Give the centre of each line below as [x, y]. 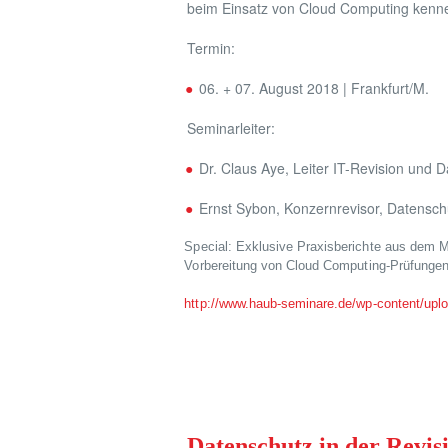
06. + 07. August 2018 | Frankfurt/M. [314, 88]
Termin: [211, 48]
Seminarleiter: [231, 128]
